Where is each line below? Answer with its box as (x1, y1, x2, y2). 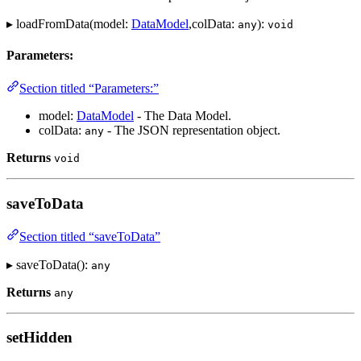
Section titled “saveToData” (19, 229, 160, 243)
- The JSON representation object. (104, 123, 280, 138)
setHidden (6, 329, 73, 346)
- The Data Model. (134, 109, 231, 123)
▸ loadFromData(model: (6, 16, 131, 31)
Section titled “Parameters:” (19, 81, 159, 96)
